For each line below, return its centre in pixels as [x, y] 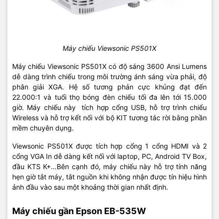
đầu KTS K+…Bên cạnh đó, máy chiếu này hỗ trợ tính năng [109, 166]
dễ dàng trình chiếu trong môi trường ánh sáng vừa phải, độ [109, 76]
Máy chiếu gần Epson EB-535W [79, 211]
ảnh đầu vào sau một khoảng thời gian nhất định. [90, 187]
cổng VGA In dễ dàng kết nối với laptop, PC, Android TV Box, [109, 156]
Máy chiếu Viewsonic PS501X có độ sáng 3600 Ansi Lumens [109, 66]
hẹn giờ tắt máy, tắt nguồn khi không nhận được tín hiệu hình [109, 176]
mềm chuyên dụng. [44, 128]
